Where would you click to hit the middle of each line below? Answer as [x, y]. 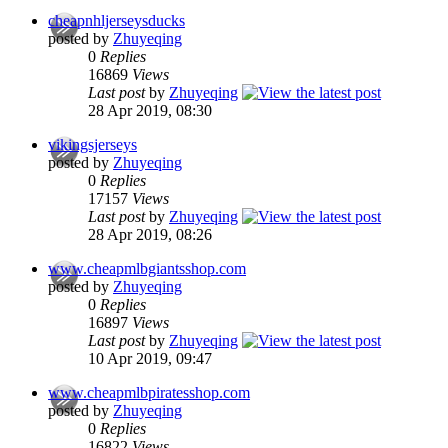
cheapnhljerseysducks [116, 21]
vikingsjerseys [92, 145]
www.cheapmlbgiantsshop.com [147, 269]
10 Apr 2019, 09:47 [150, 359]
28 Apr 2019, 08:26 [150, 235]
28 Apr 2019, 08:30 [150, 111]
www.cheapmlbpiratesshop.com [149, 393]
